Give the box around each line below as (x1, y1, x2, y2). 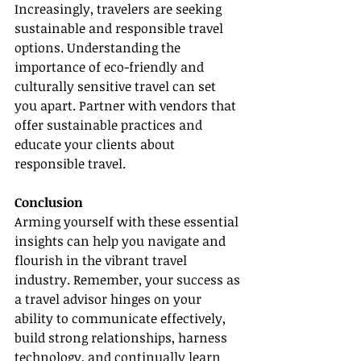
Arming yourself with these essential (15, 213, 242, 231)
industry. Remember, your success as (15, 271, 243, 289)
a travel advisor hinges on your (15, 290, 205, 309)
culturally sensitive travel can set (15, 77, 219, 96)
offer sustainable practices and (15, 116, 205, 135)
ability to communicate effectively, (15, 309, 229, 328)
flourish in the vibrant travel (15, 251, 190, 270)
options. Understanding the (15, 39, 184, 57)
